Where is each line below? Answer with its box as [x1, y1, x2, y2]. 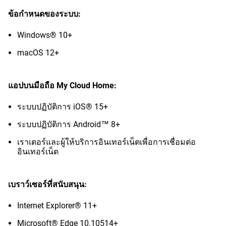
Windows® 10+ [17, 30, 72, 40]
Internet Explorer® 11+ [17, 201, 97, 210]
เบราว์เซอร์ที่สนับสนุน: [8, 180, 87, 189]
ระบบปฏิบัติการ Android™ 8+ [17, 120, 120, 129]
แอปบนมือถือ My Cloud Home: [8, 81, 117, 90]
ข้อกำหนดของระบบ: [8, 9, 81, 19]
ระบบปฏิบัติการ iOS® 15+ [17, 102, 108, 111]
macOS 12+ [17, 48, 59, 58]
